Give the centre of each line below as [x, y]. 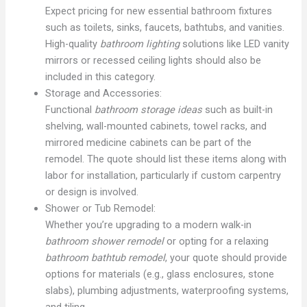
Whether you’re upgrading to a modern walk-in [149, 224]
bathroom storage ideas [149, 109]
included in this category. [101, 76]
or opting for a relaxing [217, 241]
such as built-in [238, 109]
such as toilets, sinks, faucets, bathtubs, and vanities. [165, 27]
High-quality [73, 44]
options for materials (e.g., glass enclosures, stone [160, 274]
